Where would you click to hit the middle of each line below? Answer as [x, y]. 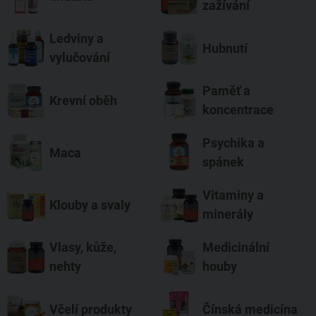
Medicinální [236, 248]
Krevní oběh [83, 100]
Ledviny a [77, 39]
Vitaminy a [233, 195]
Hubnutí [225, 48]
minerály [228, 214]
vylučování [80, 58]
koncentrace [238, 110]
